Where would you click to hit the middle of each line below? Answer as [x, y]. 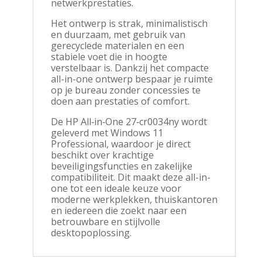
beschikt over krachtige [102, 155]
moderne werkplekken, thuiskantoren [134, 199]
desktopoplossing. [91, 232]
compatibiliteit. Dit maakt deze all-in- [130, 177]
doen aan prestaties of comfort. [120, 101]
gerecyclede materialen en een [117, 45]
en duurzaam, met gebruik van [118, 34]
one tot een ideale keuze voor [116, 188]
